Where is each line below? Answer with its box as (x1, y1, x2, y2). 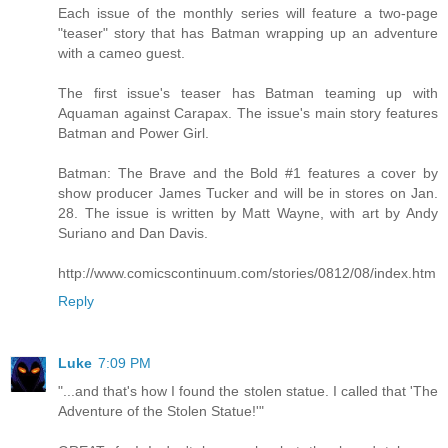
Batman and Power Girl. (58, 125, 209, 142)
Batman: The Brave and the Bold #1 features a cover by (58, 165, 438, 182)
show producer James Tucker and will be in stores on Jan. (58, 185, 438, 202)
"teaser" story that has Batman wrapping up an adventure (58, 25, 438, 42)
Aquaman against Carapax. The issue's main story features (58, 105, 438, 122)
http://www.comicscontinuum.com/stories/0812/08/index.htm (58, 265, 436, 282)
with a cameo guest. (58, 45, 185, 62)
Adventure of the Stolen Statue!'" (58, 403, 264, 420)
